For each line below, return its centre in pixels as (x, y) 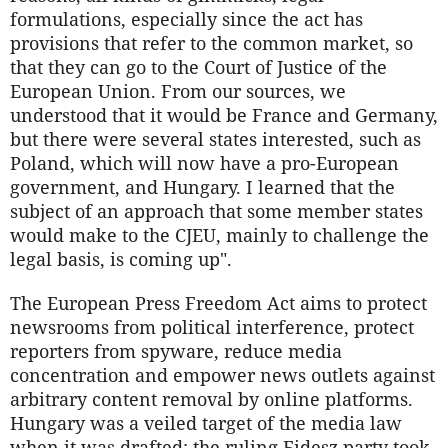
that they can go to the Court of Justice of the (198, 67)
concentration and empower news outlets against (222, 375)
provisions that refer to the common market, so (211, 43)
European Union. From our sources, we (178, 91)
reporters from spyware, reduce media (176, 351)
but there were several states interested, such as (215, 139)
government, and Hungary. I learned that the (202, 187)
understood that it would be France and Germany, (224, 115)
